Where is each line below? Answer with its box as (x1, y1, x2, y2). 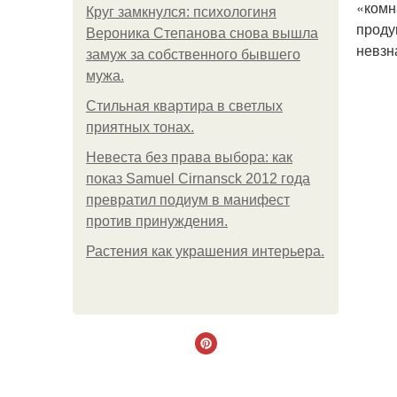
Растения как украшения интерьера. (86, 244, 324, 259)
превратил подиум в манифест (86, 192, 290, 207)
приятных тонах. (86, 120, 194, 135)
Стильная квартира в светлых (86, 98, 283, 113)
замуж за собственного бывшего (86, 47, 300, 62)
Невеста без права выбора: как (86, 150, 292, 165)
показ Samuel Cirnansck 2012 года (86, 171, 310, 186)
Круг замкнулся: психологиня (86, 4, 276, 19)
